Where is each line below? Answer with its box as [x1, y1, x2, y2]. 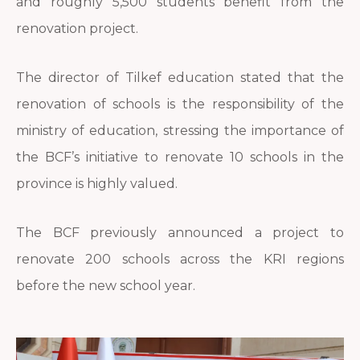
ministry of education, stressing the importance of [16, 123, 344, 139]
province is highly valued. [16, 176, 178, 192]
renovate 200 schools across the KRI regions [16, 252, 344, 268]
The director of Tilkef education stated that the [16, 70, 344, 86]
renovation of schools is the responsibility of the [16, 96, 344, 112]
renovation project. [16, 21, 141, 37]
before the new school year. [16, 278, 195, 294]
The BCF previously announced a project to [16, 225, 344, 241]
